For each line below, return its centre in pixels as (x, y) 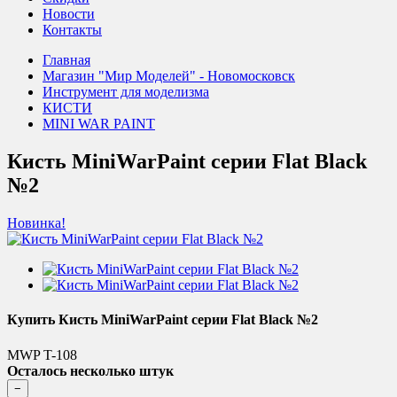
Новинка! (36, 223)
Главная (66, 60)
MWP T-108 (42, 354)
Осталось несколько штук (90, 370)
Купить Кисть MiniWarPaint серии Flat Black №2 (163, 320)
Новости (69, 14)
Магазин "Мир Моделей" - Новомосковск (169, 76)
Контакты (72, 30)
